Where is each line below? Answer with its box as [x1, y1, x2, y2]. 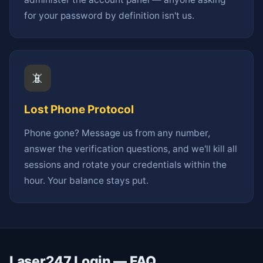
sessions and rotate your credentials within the [24, 159, 227, 171]
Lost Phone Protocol [24, 103, 134, 117]
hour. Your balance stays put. [24, 175, 149, 187]
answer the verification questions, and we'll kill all [24, 143, 237, 155]
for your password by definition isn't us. [24, 10, 194, 22]
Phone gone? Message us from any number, [24, 127, 210, 139]
